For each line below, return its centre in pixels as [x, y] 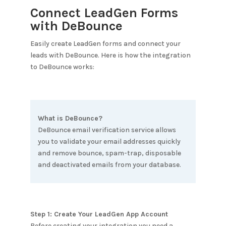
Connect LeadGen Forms [104, 13]
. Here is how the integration [144, 55]
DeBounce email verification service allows [107, 130]
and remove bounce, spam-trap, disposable [109, 153]
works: [83, 67]
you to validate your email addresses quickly [109, 142]
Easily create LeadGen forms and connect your [105, 44]
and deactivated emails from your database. [109, 165]
